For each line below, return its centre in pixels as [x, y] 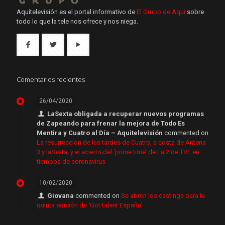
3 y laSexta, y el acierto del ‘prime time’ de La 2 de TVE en [118, 152]
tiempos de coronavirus [71, 161]
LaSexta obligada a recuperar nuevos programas [126, 114]
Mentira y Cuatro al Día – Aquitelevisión [100, 133]
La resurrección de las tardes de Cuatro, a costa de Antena [121, 142]
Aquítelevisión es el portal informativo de [77, 12]
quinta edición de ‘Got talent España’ [90, 205]
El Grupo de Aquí [161, 12]
